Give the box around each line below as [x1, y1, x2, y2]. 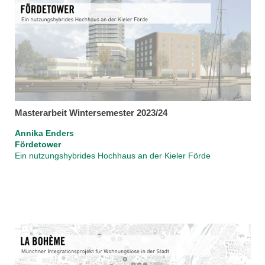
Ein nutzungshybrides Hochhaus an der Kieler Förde [14, 151, 211, 161]
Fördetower [14, 140, 63, 150]
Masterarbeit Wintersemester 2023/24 [14, 107, 167, 118]
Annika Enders [14, 128, 74, 138]
